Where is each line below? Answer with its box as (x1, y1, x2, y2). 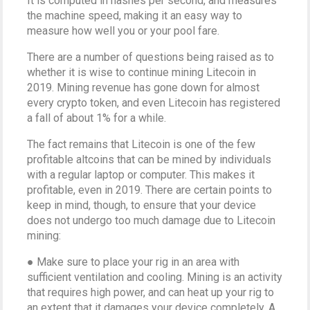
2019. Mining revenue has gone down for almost (27, 80, 260, 94)
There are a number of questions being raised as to (27, 50, 275, 64)
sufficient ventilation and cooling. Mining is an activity (27, 270, 283, 284)
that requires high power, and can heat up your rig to (27, 285, 275, 299)
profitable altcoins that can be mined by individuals (27, 152, 272, 166)
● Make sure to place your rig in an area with (27, 255, 240, 268)
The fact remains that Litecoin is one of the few (27, 137, 256, 151)
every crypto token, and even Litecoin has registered (27, 95, 281, 109)
